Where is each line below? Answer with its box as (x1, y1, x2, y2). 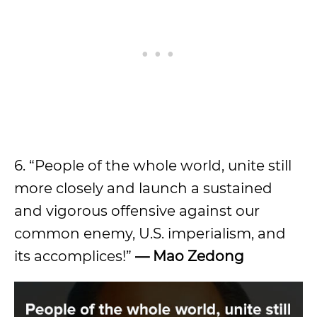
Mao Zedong (153, 247, 244, 265)
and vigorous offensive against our (14, 202, 260, 219)
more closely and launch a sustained (14, 179, 272, 197)
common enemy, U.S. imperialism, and (14, 224, 286, 242)
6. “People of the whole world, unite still (14, 156, 292, 174)
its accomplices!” (14, 247, 135, 265)
